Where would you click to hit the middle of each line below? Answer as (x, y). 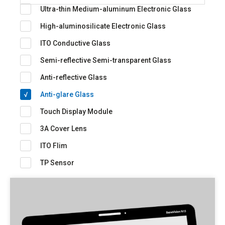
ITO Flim (54, 145)
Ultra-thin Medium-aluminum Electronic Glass (116, 9)
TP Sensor (57, 162)
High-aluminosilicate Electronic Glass (103, 26)
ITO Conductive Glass (75, 43)
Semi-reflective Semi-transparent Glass (106, 60)
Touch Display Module (76, 111)
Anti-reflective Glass (74, 77)
